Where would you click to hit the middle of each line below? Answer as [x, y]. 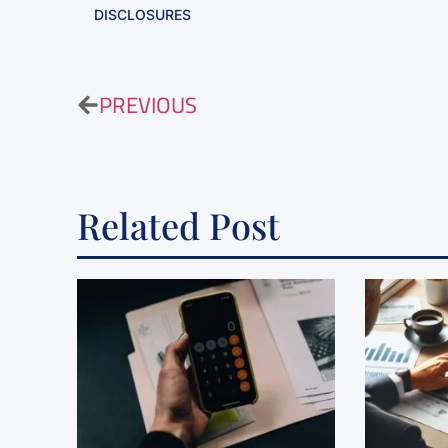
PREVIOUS [148, 104]
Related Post [179, 225]
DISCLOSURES [143, 14]
